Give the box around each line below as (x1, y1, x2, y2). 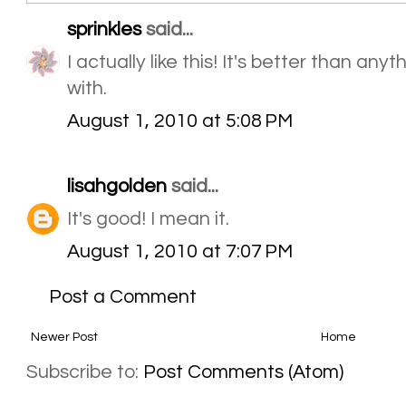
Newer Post (31, 330, 98, 343)
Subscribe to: (26, 362, 143, 382)
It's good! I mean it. (67, 208, 229, 228)
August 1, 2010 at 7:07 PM (67, 241, 293, 261)
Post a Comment (49, 286, 197, 306)
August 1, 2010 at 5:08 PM (67, 111, 293, 130)
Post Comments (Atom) (143, 362, 343, 382)
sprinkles (67, 19, 141, 39)
